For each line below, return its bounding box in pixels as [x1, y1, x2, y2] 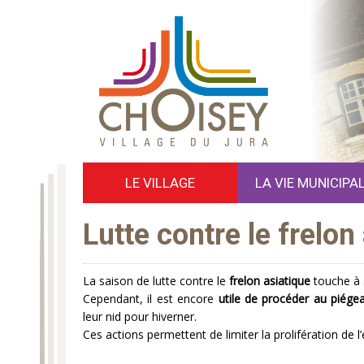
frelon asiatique [229, 273, 310, 288]
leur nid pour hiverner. [83, 309, 197, 324]
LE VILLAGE [124, 175, 195, 191]
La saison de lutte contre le [83, 273, 229, 288]
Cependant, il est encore [83, 291, 219, 306]
